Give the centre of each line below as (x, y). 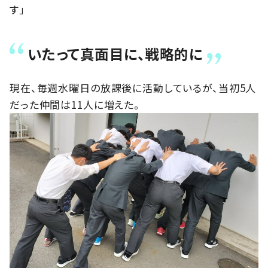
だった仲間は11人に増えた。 (75, 104)
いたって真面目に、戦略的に (115, 53)
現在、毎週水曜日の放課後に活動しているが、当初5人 (133, 87)
